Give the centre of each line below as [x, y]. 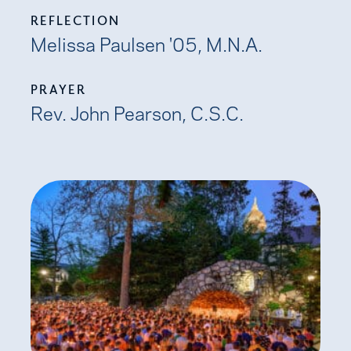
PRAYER [59, 89]
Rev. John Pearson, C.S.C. [138, 112]
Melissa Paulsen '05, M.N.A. [147, 43]
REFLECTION [76, 20]
